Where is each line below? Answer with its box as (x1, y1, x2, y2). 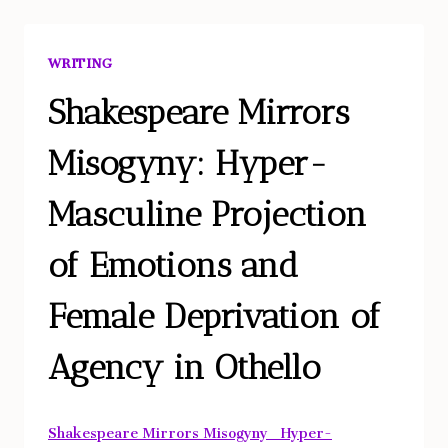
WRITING (48, 44, 113, 76)
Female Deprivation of (48, 296, 381, 338)
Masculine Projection (48, 194, 367, 236)
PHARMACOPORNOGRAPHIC (155, 60, 377, 96)
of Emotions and (48, 245, 298, 287)
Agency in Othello (48, 347, 321, 389)
